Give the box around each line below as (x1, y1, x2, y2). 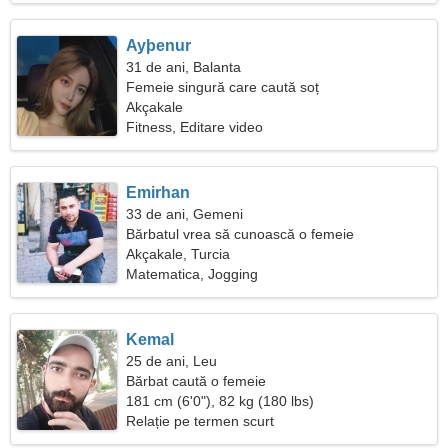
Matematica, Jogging (126, 266, 259, 282)
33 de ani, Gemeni (126, 206, 244, 222)
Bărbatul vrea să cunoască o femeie (126, 226, 355, 242)
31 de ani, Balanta (126, 59, 242, 75)
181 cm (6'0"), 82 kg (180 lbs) (126, 393, 315, 409)
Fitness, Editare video (126, 119, 264, 135)
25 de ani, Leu (126, 353, 218, 369)
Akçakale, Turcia (126, 246, 231, 262)
